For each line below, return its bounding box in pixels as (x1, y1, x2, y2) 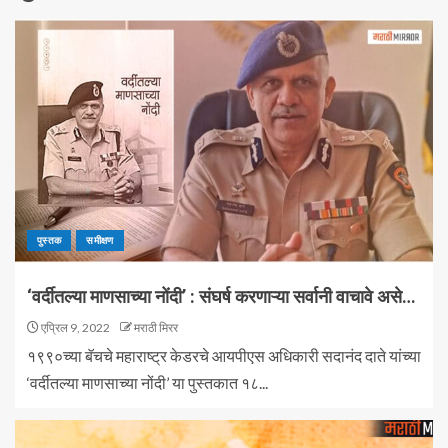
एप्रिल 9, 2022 (39, 320, 110, 336)
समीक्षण (86, 234, 114, 247)
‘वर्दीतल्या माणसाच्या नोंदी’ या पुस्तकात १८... (27, 373, 268, 393)
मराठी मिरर (134, 320, 178, 336)
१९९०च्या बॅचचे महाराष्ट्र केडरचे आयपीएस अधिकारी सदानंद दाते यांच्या (27, 346, 421, 366)
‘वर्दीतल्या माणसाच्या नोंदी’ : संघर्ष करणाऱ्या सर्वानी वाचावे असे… (27, 286, 416, 308)
